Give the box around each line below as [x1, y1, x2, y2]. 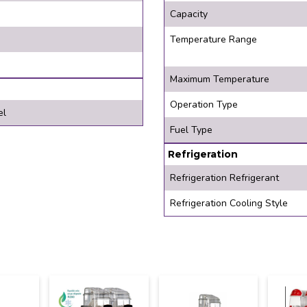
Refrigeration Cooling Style [170, 196, 288, 210]
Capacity [170, 7, 208, 21]
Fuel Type [170, 123, 212, 136]
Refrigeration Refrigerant [170, 171, 279, 184]
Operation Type [170, 97, 238, 111]
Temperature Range [170, 32, 257, 46]
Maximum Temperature [170, 72, 269, 86]
